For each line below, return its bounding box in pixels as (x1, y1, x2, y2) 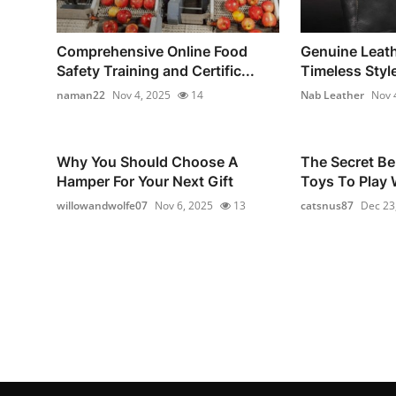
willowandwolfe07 (57, 197, 148, 213)
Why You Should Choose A (57, 152, 239, 171)
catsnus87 (300, 197, 354, 213)
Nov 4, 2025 (112, 87, 171, 103)
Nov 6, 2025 (155, 197, 213, 213)
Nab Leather (300, 87, 364, 103)
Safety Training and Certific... (57, 61, 255, 80)
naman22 (57, 87, 105, 103)
